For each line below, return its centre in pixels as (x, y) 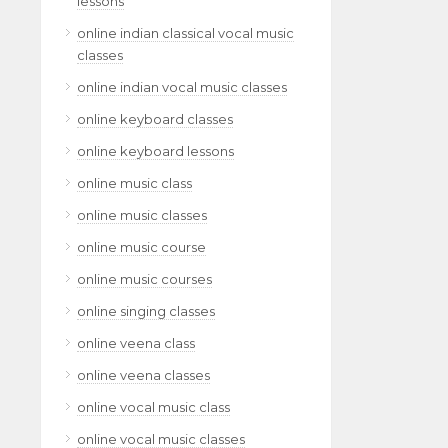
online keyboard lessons (155, 151)
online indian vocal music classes (182, 87)
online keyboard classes (155, 119)
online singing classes (146, 311)
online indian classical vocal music (185, 33)
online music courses (144, 279)
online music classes (142, 215)
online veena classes (143, 375)
